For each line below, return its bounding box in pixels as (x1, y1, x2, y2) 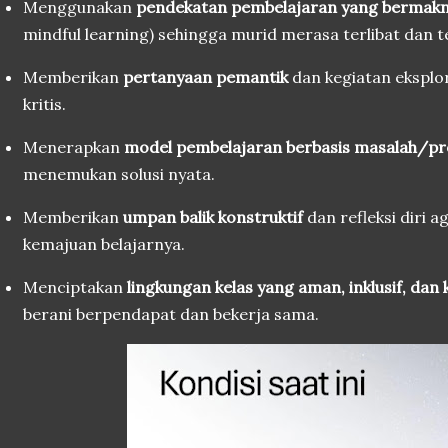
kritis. (23, 94, 66, 114)
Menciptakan (23, 277, 127, 297)
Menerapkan (23, 137, 124, 157)
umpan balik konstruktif (123, 207, 303, 227)
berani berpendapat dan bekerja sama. (23, 304, 319, 324)
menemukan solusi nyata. (23, 164, 215, 184)
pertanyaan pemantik (123, 67, 288, 87)
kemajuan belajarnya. (23, 234, 185, 254)
